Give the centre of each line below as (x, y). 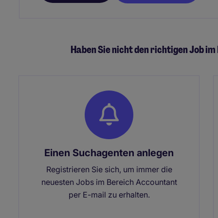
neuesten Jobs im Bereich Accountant (109, 182)
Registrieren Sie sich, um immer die (109, 169)
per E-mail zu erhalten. (109, 194)
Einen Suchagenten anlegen (109, 153)
